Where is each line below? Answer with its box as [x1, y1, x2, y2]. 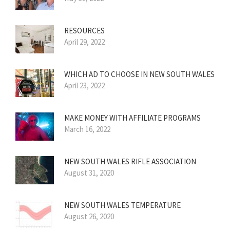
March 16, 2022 [64, 124, 110, 135]
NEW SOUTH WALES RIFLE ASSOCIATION [64, 157, 196, 167]
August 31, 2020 [64, 168, 114, 178]
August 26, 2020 [64, 212, 114, 222]
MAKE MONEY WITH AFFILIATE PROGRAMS [64, 113, 201, 123]
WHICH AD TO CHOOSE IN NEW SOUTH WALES [64, 69, 215, 80]
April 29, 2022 [64, 37, 105, 47]
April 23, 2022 [64, 81, 105, 91]
